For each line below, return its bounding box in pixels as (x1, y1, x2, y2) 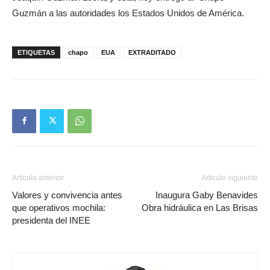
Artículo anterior (12, 173, 64, 182)
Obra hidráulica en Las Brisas (142, 202, 258, 213)
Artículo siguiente (201, 173, 258, 182)
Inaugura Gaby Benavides (155, 189, 258, 200)
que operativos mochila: (12, 202, 105, 213)
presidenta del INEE (12, 215, 90, 225)
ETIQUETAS (17, 48, 55, 56)
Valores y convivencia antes (12, 189, 122, 200)
